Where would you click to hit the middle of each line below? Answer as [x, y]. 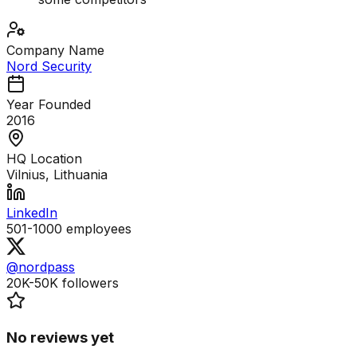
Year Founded [49, 105]
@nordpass [41, 267]
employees [97, 229]
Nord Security [49, 67]
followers [88, 283]
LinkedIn [32, 213]
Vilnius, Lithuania [57, 175]
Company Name [55, 51]
